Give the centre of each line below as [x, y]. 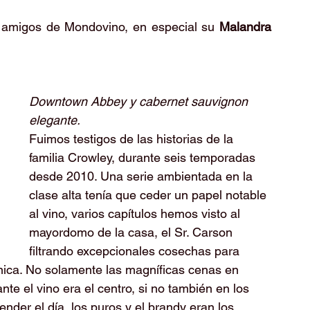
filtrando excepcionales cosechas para [136, 251]
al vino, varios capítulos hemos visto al [136, 213]
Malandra [245, 27]
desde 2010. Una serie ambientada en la [143, 176]
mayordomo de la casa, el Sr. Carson [133, 232]
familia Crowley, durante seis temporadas [144, 157]
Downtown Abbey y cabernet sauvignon [140, 101]
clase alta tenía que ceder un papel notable [149, 195]
